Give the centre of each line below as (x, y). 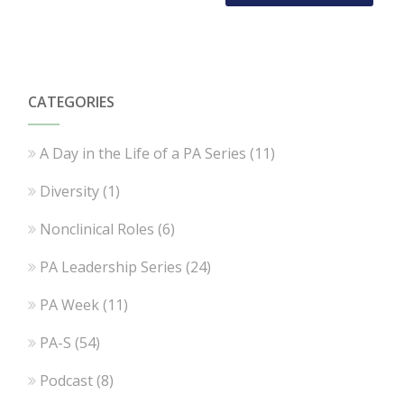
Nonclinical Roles (97, 230)
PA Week (70, 305)
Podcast (67, 381)
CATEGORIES (72, 102)
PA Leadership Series (111, 267)
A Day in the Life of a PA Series (143, 154)
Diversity (70, 192)
